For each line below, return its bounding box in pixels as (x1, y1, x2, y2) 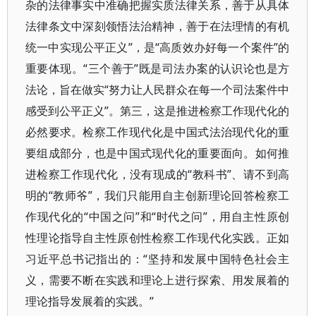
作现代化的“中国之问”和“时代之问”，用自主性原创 (25, 209, 290, 224)
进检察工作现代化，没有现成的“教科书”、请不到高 (25, 166, 290, 182)
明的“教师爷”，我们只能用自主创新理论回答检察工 (25, 188, 290, 203)
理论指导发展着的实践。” (25, 293, 154, 309)
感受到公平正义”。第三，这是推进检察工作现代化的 (25, 103, 290, 119)
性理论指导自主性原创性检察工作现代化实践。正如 (25, 230, 290, 245)
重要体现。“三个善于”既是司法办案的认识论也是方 (25, 61, 290, 76)
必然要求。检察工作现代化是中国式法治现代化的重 (25, 124, 290, 140)
